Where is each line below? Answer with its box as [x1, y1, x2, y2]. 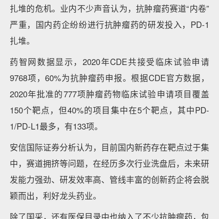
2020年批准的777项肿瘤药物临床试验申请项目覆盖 [10, 88, 209, 100]
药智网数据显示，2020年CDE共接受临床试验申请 [10, 56, 209, 67]
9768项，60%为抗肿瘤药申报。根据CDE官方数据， [10, 72, 209, 84]
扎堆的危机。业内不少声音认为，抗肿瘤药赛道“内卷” [10, 2, 209, 14]
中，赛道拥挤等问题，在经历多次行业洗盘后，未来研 [10, 157, 209, 169]
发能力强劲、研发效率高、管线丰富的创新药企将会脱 [10, 174, 209, 185]
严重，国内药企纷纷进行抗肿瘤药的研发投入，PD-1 [10, 19, 209, 30]
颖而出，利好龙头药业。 [10, 190, 101, 201]
